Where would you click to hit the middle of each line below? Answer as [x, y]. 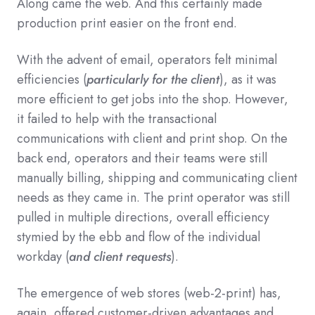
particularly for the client [153, 79]
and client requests [120, 256]
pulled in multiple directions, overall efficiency [143, 217]
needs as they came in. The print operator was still [153, 197]
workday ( [43, 256]
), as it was [248, 79]
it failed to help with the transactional [117, 118]
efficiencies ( [52, 79]
